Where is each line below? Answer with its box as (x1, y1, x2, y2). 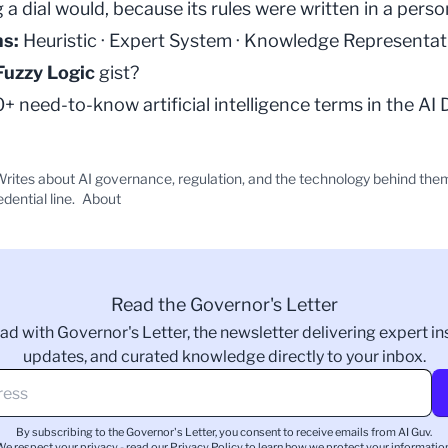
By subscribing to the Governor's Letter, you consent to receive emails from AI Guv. (16, 425, 432, 439)
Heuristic (23, 30, 97, 51)
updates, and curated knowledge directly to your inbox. (22, 347, 426, 366)
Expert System (109, 30, 232, 51)
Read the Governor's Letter (110, 294, 338, 315)
